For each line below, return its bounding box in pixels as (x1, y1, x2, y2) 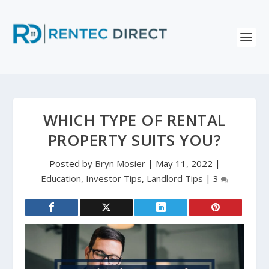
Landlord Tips (147, 172, 203, 184)
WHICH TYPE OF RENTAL (43, 110, 226, 131)
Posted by (49, 157, 95, 169)
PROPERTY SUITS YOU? (47, 130, 222, 151)
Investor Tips (86, 172, 142, 184)
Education (41, 172, 81, 184)
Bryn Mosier (94, 157, 145, 169)
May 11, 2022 (155, 157, 213, 169)
